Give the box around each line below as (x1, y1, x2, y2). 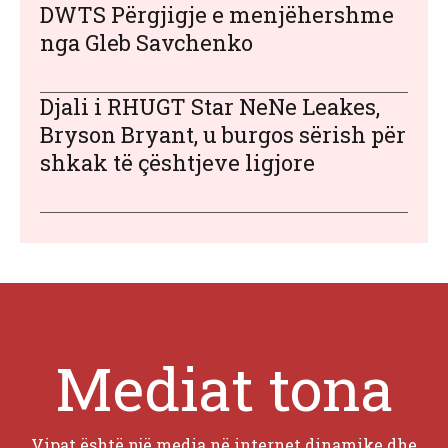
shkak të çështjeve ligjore (40, 148, 315, 178)
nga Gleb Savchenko (40, 28, 253, 58)
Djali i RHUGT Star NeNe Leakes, (40, 92, 380, 122)
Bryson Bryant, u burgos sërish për (40, 120, 406, 150)
